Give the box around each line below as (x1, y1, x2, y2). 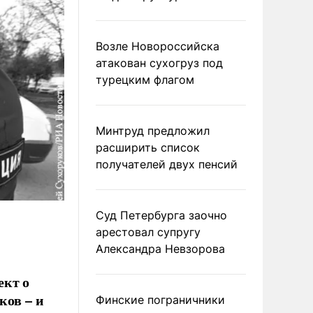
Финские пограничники (96, 293, 225, 307)
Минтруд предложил (96, 124, 210, 138)
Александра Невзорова (96, 242, 225, 256)
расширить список (96, 140, 200, 154)
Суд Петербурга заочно (96, 208, 227, 222)
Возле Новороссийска (96, 39, 219, 53)
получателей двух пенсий (96, 157, 238, 171)
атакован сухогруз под (96, 56, 223, 70)
